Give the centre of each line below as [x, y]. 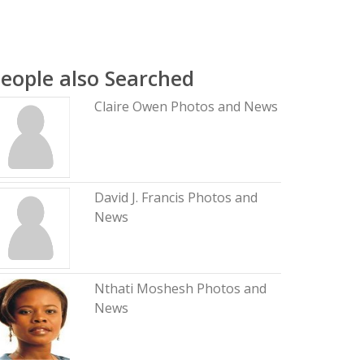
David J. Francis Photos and [175, 197]
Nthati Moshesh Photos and [180, 288]
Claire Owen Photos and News [186, 106]
